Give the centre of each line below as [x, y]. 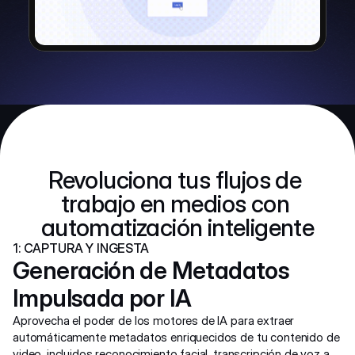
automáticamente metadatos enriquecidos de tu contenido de [176, 337]
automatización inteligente [177, 227]
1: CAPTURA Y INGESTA [81, 248]
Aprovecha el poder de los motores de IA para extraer [154, 321]
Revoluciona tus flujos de [175, 180]
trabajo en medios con [175, 204]
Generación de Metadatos [151, 270]
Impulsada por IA [102, 298]
